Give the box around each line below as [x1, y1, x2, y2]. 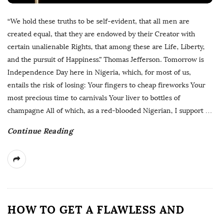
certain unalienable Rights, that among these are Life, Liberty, [7, 43, 205, 52]
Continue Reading [7, 126, 73, 136]
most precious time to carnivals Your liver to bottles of [7, 94, 180, 103]
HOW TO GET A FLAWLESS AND [7, 203, 185, 217]
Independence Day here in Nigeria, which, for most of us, [7, 68, 191, 77]
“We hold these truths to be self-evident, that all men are [7, 17, 190, 26]
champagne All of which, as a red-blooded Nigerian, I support [7, 107, 203, 115]
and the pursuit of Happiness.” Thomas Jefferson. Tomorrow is [7, 55, 204, 64]
